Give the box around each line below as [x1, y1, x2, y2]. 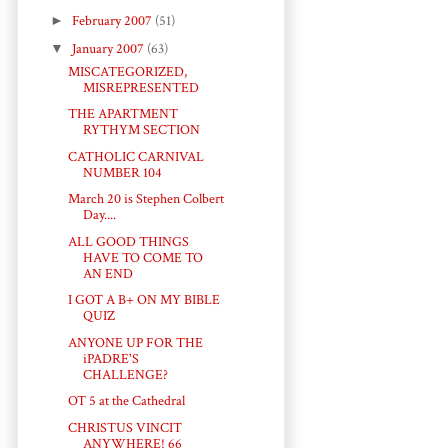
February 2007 [71, 12, 155, 31]
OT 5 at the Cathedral [67, 392, 185, 411]
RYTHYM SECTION [82, 121, 200, 140]
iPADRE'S [82, 349, 139, 368]
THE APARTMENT [67, 105, 178, 124]
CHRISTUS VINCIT [67, 418, 182, 437]
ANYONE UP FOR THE [67, 333, 203, 352]
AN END [82, 264, 133, 283]
